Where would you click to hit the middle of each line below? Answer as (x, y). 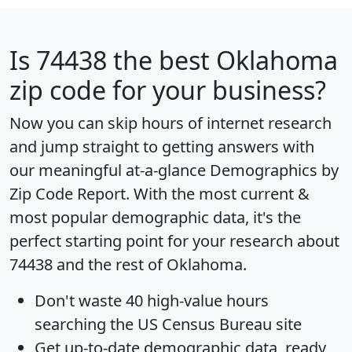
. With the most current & (218, 193)
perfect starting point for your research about (174, 240)
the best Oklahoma (222, 60)
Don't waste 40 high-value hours (152, 300)
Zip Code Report (68, 193)
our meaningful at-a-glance (110, 170)
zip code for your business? (168, 90)
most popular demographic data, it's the (155, 217)
